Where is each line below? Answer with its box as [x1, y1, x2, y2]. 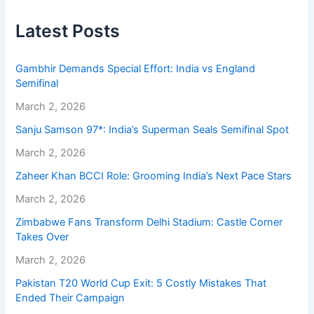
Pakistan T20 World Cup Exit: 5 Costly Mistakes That [15, 277, 267, 290]
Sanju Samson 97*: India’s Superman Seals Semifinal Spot [15, 123, 289, 137]
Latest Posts [15, 20, 121, 42]
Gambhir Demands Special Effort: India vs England [15, 62, 256, 76]
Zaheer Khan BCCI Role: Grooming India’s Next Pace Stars [15, 170, 292, 183]
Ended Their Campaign [15, 292, 125, 305]
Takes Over [15, 231, 69, 244]
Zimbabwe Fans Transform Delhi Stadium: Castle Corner [15, 216, 283, 229]
